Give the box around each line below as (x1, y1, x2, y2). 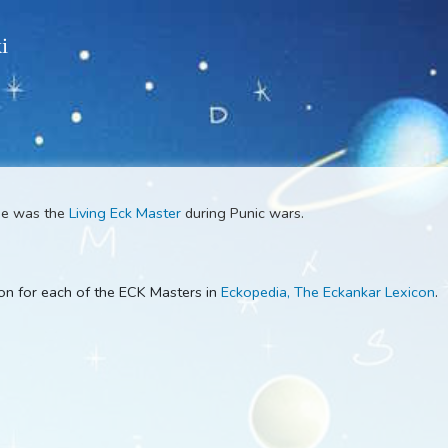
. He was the (31, 225, 127, 248)
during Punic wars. (250, 225, 388, 248)
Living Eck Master (126, 225, 251, 248)
